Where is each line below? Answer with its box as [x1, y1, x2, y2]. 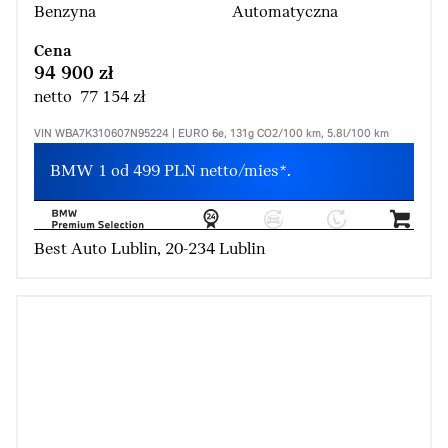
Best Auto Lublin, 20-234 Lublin [34, 240, 265, 260]
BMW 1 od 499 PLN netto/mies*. [50, 162, 291, 182]
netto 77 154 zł [34, 88, 145, 108]
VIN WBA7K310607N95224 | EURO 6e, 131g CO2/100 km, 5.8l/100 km [34, 128, 389, 141]
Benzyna [34, 3, 96, 23]
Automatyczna [232, 3, 338, 23]
